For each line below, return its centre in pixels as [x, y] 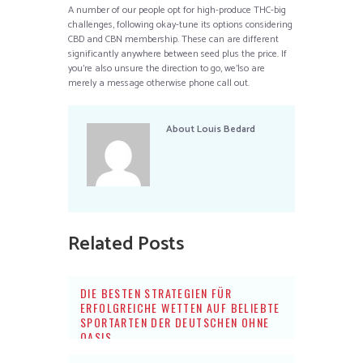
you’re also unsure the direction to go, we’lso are [167, 68]
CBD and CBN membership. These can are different [173, 39]
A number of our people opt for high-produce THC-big [177, 10]
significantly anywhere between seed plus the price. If [177, 53]
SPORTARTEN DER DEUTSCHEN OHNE [175, 322]
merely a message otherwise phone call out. [159, 83]
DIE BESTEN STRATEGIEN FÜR [156, 293]
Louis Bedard [226, 130]
